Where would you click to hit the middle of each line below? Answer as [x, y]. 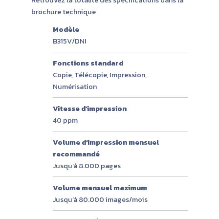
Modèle [66, 29]
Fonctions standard [88, 63]
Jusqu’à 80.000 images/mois [100, 199]
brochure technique [64, 11]
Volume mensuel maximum [100, 187]
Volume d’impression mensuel [106, 142]
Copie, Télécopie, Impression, [99, 75]
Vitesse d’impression [89, 108]
